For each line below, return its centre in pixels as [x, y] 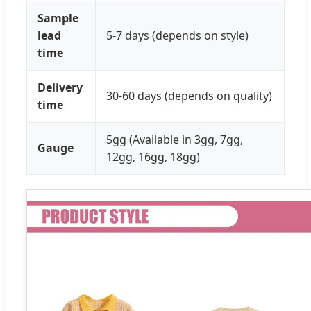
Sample [58, 18]
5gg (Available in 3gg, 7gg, [175, 139]
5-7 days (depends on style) [177, 35]
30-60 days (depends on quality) [189, 95]
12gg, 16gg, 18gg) [153, 157]
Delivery [60, 87]
